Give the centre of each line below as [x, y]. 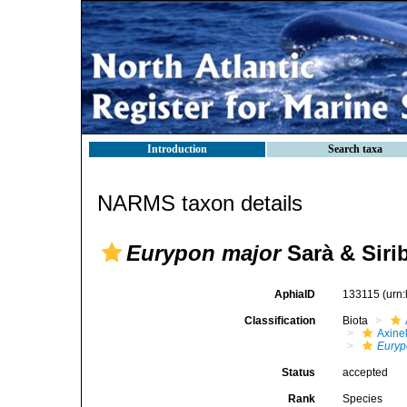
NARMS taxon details [200, 203]
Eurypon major [203, 253]
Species [363, 399]
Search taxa [355, 149]
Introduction [177, 149]
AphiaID [295, 294]
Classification [280, 321]
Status [299, 372]
